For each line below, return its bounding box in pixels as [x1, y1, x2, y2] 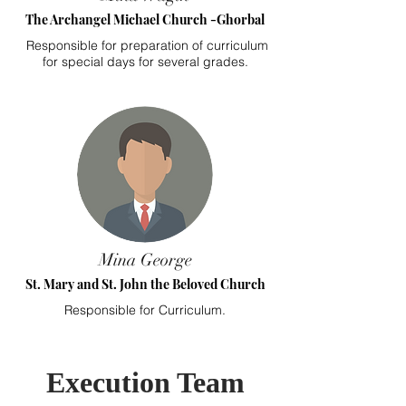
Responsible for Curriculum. [64, 302, 226, 318]
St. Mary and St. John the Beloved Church [24, 275, 266, 293]
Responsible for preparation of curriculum [22, 37, 268, 53]
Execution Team [45, 366, 245, 399]
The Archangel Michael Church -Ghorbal [25, 11, 265, 28]
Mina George [98, 249, 192, 271]
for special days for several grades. [42, 53, 248, 70]
